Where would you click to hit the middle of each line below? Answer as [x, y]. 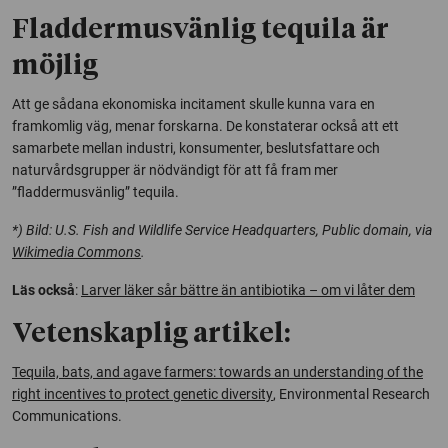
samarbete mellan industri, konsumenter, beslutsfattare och [196, 148]
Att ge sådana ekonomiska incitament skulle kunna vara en [193, 104]
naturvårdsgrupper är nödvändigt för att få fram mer [175, 170]
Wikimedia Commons [76, 252]
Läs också [43, 290]
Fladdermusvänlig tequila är [200, 31]
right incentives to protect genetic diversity [142, 394]
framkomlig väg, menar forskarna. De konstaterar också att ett [205, 126]
